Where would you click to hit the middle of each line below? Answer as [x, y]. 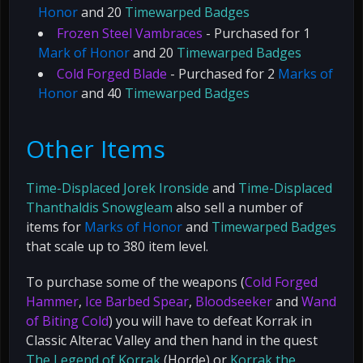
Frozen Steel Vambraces [130, 33]
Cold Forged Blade [112, 73]
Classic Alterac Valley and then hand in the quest [172, 340]
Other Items [96, 148]
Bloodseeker [234, 301]
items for [55, 226]
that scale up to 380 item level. [117, 246]
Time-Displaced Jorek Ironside [117, 188]
